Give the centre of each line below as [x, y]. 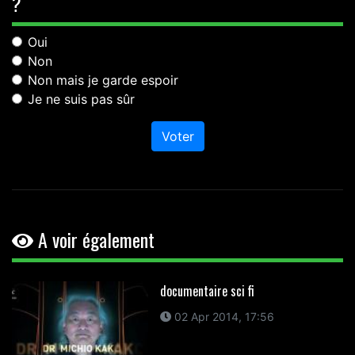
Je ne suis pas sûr [81, 99]
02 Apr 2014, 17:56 [222, 317]
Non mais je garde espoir [103, 80]
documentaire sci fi [207, 291]
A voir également [94, 240]
